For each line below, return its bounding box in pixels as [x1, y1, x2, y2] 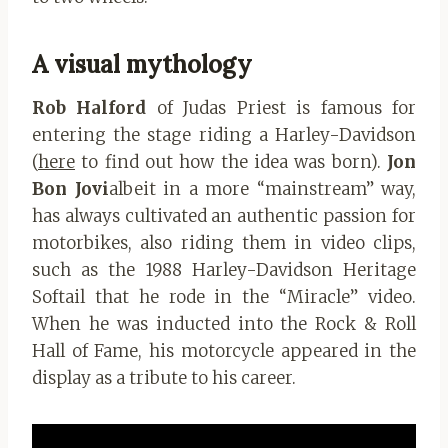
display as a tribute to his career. [32, 367, 296, 390]
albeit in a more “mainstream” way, [108, 178, 416, 201]
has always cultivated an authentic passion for [32, 205, 416, 228]
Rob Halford [32, 97, 157, 120]
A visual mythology [32, 49, 252, 81]
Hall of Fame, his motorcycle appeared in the [32, 340, 416, 363]
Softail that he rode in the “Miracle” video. [32, 286, 416, 309]
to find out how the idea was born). [75, 151, 387, 174]
